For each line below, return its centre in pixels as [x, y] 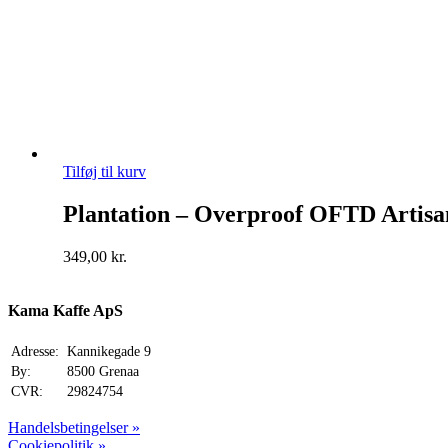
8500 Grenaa [101, 372]
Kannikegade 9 [107, 352]
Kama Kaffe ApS [65, 310]
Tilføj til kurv [104, 171]
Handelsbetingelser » [74, 428]
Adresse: [35, 352]
